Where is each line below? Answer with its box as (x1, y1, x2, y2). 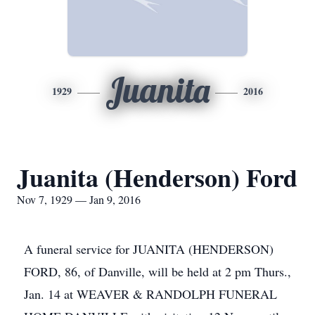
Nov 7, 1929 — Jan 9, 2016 (17, 192, 141, 207)
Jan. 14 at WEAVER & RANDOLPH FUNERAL (24, 285, 277, 302)
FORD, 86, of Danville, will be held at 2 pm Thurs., (24, 263, 291, 280)
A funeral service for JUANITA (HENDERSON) (24, 240, 274, 257)
